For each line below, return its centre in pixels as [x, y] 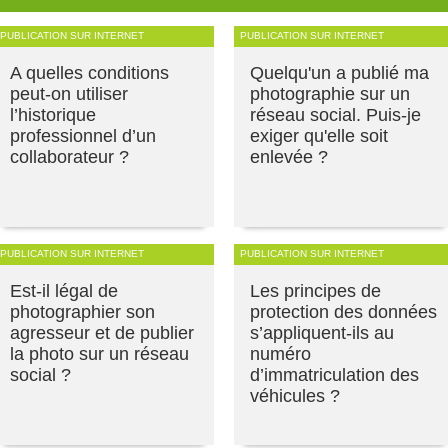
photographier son [82, 311]
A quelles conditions [89, 72]
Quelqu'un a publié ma [339, 72]
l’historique [53, 114]
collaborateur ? [69, 156]
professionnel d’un [83, 135]
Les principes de [315, 290]
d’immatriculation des [334, 374]
